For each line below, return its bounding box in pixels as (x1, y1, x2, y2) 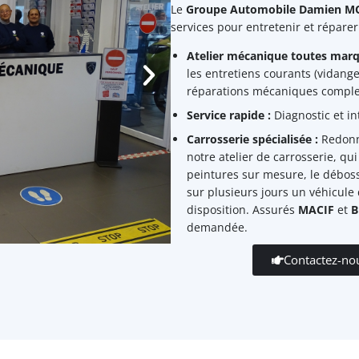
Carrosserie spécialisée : (186, 131, 318, 147)
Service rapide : (186, 107, 271, 123)
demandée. (186, 220, 248, 235)
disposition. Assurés (186, 202, 298, 217)
